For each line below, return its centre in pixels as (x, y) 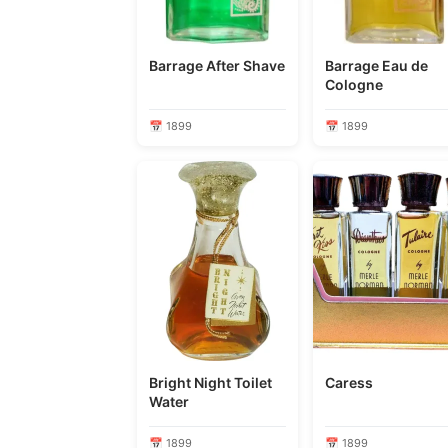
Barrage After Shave (245, 65)
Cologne (354, 84)
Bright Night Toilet (191, 382)
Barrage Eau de (354, 65)
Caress (349, 382)
